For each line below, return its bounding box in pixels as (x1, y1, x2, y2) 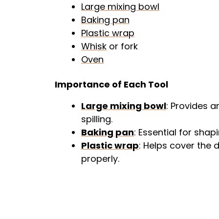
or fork (107, 40, 138, 52)
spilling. (81, 113, 112, 125)
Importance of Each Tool (55, 78, 168, 90)
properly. (81, 153, 119, 165)
